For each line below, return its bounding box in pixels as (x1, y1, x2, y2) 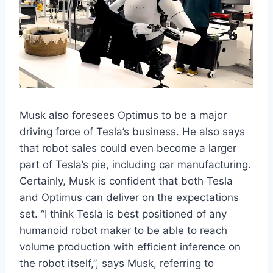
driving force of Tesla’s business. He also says (19, 126, 245, 138)
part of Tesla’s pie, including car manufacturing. (19, 158, 251, 171)
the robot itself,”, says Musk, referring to (19, 257, 214, 270)
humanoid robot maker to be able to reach (19, 224, 227, 237)
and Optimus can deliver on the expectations (19, 191, 239, 204)
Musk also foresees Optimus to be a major (19, 109, 227, 122)
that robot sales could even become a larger (19, 142, 236, 155)
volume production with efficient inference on (19, 241, 241, 253)
